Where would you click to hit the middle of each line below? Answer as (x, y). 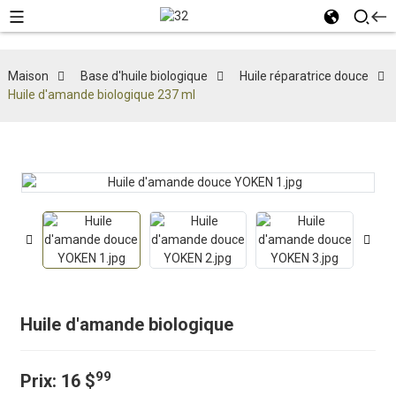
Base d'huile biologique (144, 76)
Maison (28, 76)
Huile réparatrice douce (304, 76)
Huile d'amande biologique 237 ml (101, 95)
